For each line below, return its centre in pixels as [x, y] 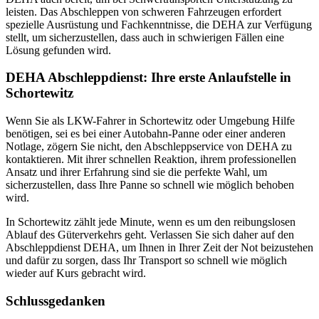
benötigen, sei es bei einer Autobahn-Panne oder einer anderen [146, 133]
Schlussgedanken [56, 300]
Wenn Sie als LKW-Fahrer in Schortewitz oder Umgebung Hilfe [150, 120]
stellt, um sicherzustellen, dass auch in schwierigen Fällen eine [145, 37]
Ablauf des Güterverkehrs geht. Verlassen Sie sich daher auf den [150, 234]
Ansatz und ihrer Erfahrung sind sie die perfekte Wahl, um [136, 172]
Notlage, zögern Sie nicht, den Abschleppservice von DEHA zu [149, 146]
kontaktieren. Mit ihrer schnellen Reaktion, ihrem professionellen [151, 159]
